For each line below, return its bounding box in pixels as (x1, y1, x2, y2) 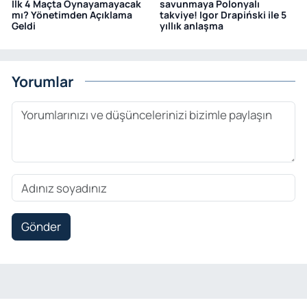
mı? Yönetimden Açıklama (12, 8, 132, 22)
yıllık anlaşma (159, 19, 223, 33)
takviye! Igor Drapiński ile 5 (159, 8, 286, 22)
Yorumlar (12, 71, 73, 91)
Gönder (21, 219, 61, 235)
